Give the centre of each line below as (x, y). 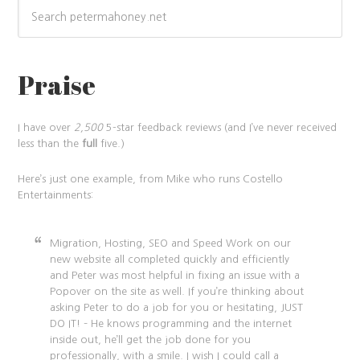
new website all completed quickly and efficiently (170, 259)
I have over (46, 127)
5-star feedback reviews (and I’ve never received (220, 127)
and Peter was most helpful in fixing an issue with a (175, 275)
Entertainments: (56, 194)
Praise (57, 84)
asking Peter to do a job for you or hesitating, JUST (177, 307)
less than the (50, 143)
